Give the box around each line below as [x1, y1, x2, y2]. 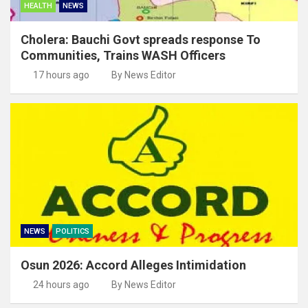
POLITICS [56, 226, 89, 236]
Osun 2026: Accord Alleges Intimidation [21, 257, 246, 272]
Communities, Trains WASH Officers [21, 47, 225, 63]
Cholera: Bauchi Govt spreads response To [21, 32, 261, 47]
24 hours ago [32, 278, 89, 290]
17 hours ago [32, 69, 89, 80]
